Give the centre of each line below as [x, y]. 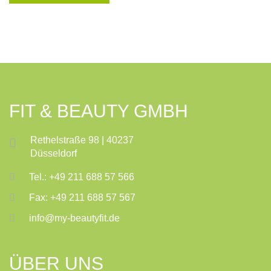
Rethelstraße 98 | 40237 [82, 140]
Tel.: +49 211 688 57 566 [82, 177]
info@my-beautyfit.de [74, 218]
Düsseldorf [54, 154]
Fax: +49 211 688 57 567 [82, 198]
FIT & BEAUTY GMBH [99, 111]
